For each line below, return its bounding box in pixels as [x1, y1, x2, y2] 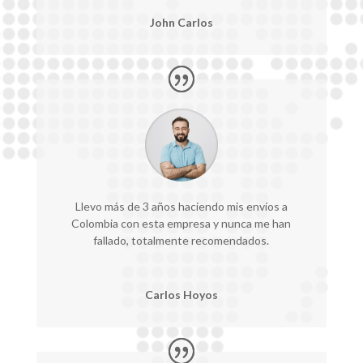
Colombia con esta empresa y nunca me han [71, 216, 292, 230]
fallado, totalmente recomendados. [93, 233, 270, 247]
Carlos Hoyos [144, 287, 218, 301]
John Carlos [149, 15, 213, 29]
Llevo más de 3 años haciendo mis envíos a [75, 199, 288, 213]
